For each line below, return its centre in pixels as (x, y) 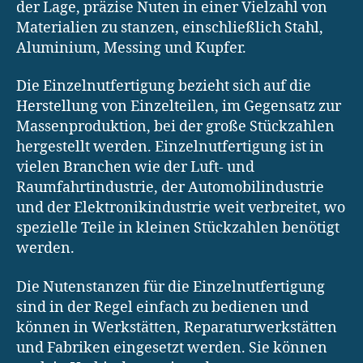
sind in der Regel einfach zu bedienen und (162, 307)
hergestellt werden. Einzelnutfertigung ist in (170, 147)
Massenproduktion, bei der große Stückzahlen (175, 127)
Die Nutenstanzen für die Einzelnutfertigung (171, 287)
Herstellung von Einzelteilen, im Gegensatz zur (179, 107)
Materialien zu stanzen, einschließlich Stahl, (170, 28)
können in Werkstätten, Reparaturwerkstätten (177, 327)
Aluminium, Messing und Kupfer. (131, 48)
